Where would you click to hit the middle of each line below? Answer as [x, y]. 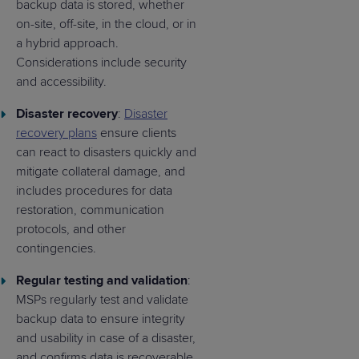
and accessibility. [61, 82]
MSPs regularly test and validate [102, 300]
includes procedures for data [94, 191]
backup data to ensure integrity [101, 319]
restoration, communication [90, 210]
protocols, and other [71, 230]
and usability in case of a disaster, [106, 339]
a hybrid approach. [67, 44]
